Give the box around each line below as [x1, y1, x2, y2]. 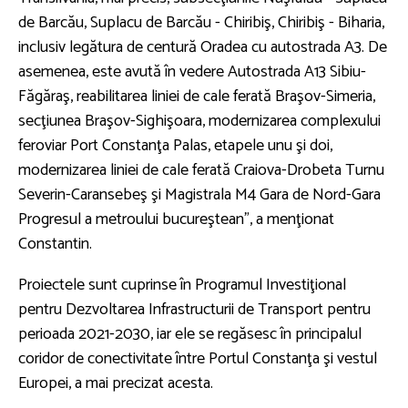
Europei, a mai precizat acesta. [18, 369, 213, 397]
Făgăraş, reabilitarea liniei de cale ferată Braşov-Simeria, [18, 82, 375, 110]
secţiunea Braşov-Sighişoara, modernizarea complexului [18, 107, 381, 135]
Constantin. [18, 229, 92, 258]
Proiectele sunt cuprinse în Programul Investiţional [18, 270, 346, 299]
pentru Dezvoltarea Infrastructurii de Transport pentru [18, 295, 371, 323]
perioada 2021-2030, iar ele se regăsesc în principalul [18, 320, 362, 348]
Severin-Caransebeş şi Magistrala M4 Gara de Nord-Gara [18, 180, 381, 209]
